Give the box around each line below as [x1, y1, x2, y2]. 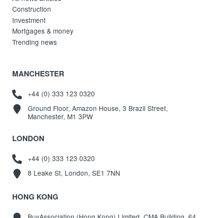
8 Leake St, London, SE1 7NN [27, 168, 120, 178]
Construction [12, 4, 52, 14]
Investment [12, 15, 46, 25]
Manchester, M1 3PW [27, 111, 93, 122]
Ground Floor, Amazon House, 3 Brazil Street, [27, 103, 168, 113]
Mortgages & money [12, 26, 74, 36]
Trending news [12, 36, 57, 47]
